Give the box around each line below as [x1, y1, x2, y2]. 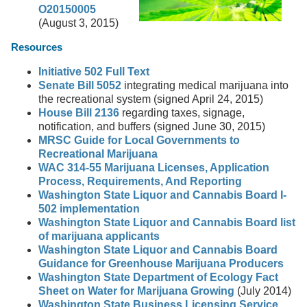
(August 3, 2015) [38, 17, 119, 29]
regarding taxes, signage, [119, 107, 245, 119]
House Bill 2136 [38, 107, 120, 119]
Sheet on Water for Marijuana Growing [38, 285, 235, 297]
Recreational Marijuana [38, 148, 158, 160]
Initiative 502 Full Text [38, 66, 150, 77]
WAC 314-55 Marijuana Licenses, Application [38, 162, 270, 173]
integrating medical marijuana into [121, 79, 289, 91]
